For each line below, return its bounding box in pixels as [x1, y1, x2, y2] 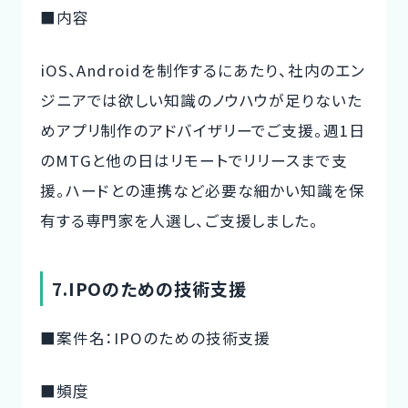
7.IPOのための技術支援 [51, 275, 247, 301]
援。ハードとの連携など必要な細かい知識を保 [39, 179, 365, 202]
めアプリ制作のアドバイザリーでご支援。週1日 [39, 119, 365, 142]
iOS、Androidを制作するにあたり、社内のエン [39, 59, 366, 82]
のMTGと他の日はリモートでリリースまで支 [39, 149, 348, 172]
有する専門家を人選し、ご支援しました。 [39, 209, 319, 232]
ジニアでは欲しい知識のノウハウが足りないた [39, 89, 362, 112]
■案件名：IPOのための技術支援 [39, 326, 271, 349]
